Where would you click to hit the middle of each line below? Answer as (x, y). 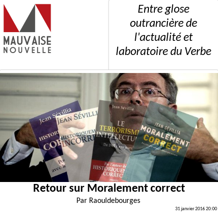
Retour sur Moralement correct (109, 189)
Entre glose (163, 10)
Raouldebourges (114, 201)
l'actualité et (163, 38)
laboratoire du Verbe (163, 52)
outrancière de (163, 24)
